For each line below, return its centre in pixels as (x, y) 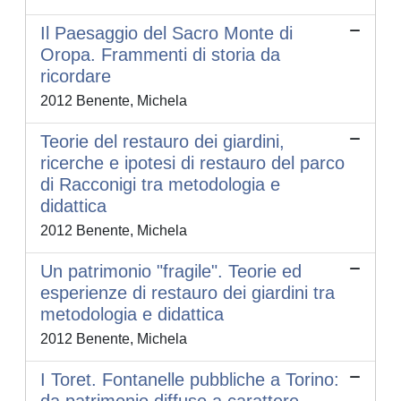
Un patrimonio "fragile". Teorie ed (171, 272)
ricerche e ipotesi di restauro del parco (192, 163)
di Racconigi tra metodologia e (160, 185)
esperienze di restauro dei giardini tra (188, 293)
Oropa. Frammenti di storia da (160, 55)
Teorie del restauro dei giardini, (162, 142)
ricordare (76, 77)
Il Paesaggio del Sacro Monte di (166, 34)
